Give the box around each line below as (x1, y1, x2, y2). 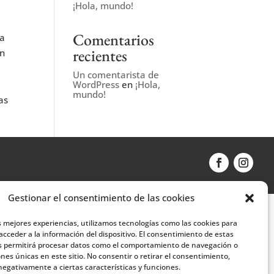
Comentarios (73, 29, 155, 51)
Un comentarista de (73, 68, 160, 81)
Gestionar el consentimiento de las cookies (8, 191, 194, 204)
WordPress (73, 78, 120, 91)
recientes (73, 45, 128, 67)
